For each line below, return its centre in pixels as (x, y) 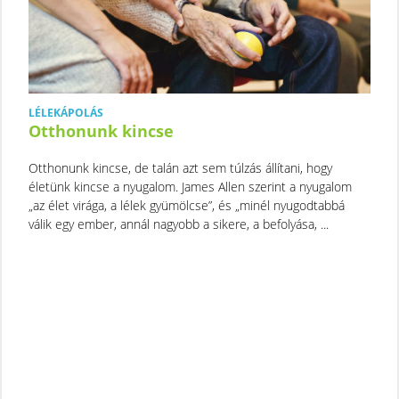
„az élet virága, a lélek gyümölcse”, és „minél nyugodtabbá (187, 205)
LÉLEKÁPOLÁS (66, 112)
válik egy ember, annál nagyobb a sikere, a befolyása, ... (179, 224)
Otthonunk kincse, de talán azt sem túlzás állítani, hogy (180, 167)
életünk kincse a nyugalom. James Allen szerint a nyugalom (190, 186)
